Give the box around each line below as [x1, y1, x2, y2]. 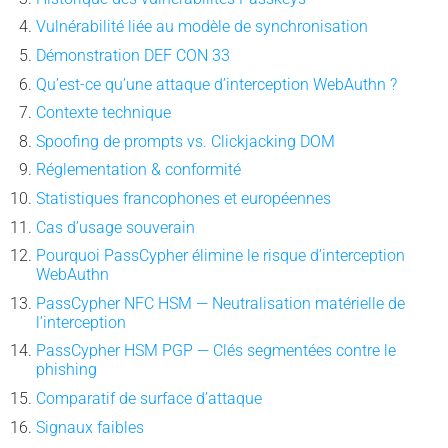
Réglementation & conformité [35, 160, 241, 180]
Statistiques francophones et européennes [35, 188, 331, 208]
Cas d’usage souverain [35, 217, 195, 237]
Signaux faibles [35, 417, 144, 437]
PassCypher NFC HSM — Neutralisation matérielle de [35, 293, 405, 313]
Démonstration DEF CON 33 [35, 46, 230, 65]
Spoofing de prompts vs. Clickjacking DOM [35, 131, 335, 151]
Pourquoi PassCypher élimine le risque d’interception [35, 246, 405, 266]
